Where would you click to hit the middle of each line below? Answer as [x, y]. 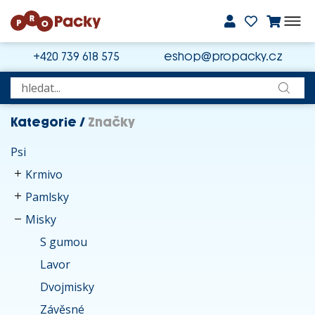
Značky [111, 122]
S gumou [64, 242]
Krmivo [44, 174]
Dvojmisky [67, 287]
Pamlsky [47, 197]
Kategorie [44, 122]
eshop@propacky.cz [223, 57]
